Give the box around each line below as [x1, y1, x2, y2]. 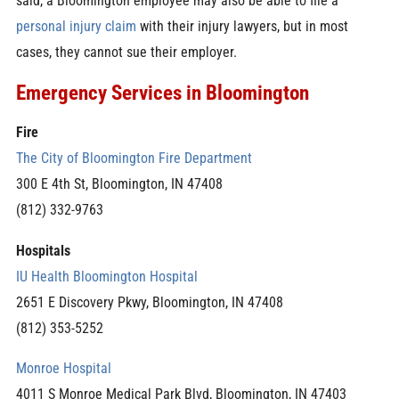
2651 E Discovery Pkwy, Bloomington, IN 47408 [15, 293, 283, 311]
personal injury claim [15, 18, 136, 36]
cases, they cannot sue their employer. [15, 44, 237, 61]
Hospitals [15, 241, 70, 259]
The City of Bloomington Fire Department [15, 150, 252, 167]
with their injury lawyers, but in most [135, 18, 348, 36]
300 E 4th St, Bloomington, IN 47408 [15, 175, 223, 193]
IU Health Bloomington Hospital [15, 267, 198, 285]
